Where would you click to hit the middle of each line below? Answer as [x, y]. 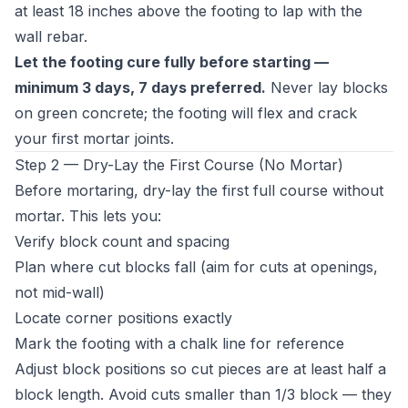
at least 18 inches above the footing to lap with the [189, 11]
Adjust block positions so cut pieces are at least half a [200, 369]
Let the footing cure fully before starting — [172, 62]
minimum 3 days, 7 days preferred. [140, 87]
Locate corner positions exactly [123, 318]
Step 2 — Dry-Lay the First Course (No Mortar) [179, 165]
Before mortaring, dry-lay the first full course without [199, 190]
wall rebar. [51, 36]
